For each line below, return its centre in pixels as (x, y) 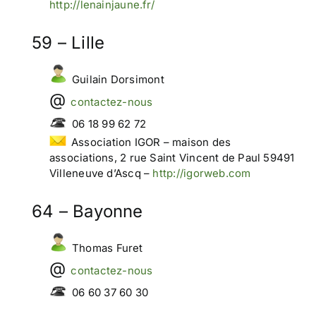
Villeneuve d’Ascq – (101, 173)
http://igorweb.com (202, 173)
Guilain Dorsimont (118, 79)
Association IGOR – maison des (151, 142)
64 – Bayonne (87, 211)
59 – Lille (68, 43)
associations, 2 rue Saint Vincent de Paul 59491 (172, 158)
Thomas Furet (107, 248)
